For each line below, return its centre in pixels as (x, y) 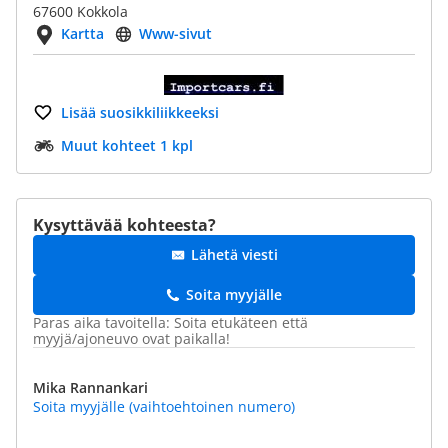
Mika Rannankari (90, 387)
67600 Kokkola (80, 11)
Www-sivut (175, 33)
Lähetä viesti (234, 254)
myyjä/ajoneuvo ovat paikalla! (131, 338)
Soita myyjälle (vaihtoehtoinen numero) (164, 406)
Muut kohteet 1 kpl (127, 145)
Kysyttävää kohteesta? (124, 225)
